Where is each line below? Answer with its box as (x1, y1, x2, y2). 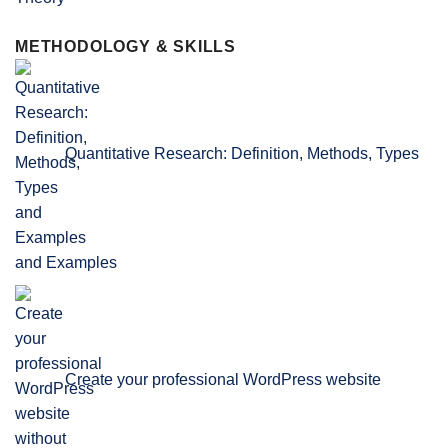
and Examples (15, 253, 117, 271)
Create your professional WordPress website (65, 370, 381, 388)
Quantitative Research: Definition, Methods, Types (65, 144, 419, 162)
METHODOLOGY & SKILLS (15, 37, 236, 55)
